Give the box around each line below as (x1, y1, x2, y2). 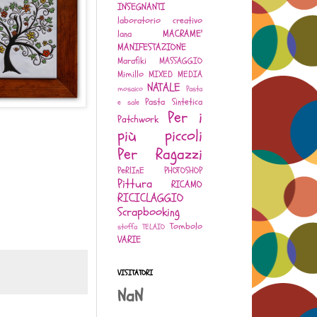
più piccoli (117, 125, 202, 147)
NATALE (147, 79, 180, 96)
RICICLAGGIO (117, 190, 183, 207)
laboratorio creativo (117, 14, 202, 28)
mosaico (117, 83, 143, 95)
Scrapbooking (117, 204, 180, 221)
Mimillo (117, 68, 144, 81)
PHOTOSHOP (164, 164, 202, 178)
